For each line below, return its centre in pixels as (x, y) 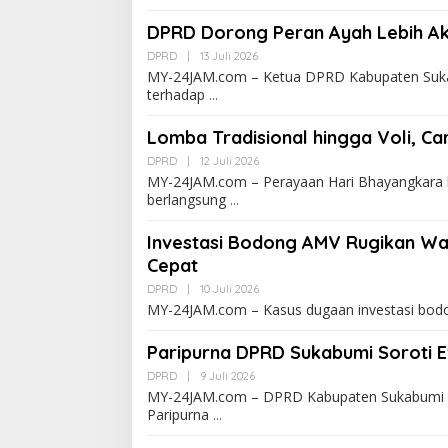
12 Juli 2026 (229, 160)
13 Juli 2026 (229, 55)
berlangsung (188, 199)
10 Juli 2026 (229, 288)
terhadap (178, 94)
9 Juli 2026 (227, 375)
